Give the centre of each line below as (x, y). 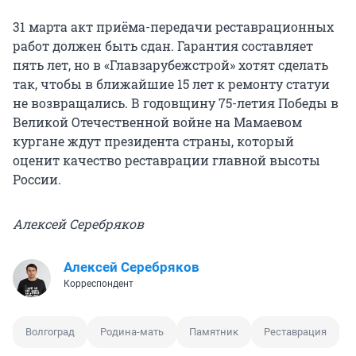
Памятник (214, 331)
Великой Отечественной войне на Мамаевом (157, 122)
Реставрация (295, 331)
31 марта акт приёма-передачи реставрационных (173, 26)
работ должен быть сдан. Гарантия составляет (163, 45)
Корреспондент (99, 283)
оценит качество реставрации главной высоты (166, 160)
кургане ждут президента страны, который (153, 141)
